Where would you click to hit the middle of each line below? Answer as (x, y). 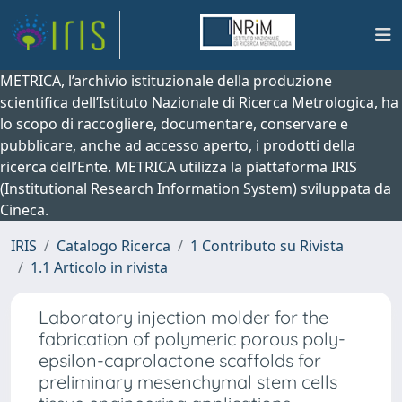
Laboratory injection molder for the (184, 317)
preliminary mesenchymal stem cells (188, 382)
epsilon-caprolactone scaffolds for (180, 360)
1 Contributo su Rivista (267, 246)
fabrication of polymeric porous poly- (192, 339)
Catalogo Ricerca (114, 246)
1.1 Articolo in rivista (99, 267)
